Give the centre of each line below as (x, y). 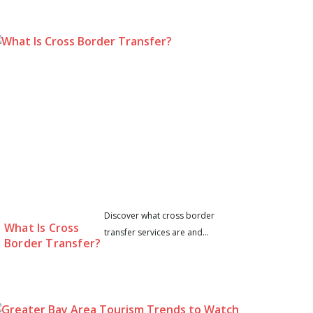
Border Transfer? (53, 243)
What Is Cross (42, 227)
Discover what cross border (159, 215)
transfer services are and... (156, 232)
